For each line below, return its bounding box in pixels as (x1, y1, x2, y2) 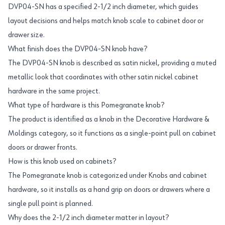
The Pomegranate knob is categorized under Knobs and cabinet (8, 172, 207, 180)
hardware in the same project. (8, 87, 100, 95)
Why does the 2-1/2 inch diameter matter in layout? (8, 214, 169, 222)
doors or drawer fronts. (8, 144, 77, 152)
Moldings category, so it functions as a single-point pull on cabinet (8, 130, 216, 138)
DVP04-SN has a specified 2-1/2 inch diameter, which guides (8, 3, 198, 11)
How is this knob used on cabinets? (8, 158, 116, 166)
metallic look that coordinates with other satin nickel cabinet (8, 73, 198, 81)
